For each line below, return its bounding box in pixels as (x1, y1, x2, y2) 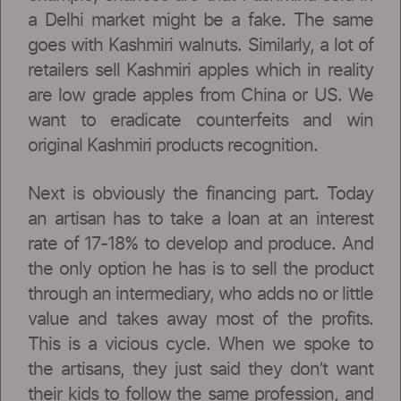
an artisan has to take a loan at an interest (28, 209, 373, 228)
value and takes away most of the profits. (28, 310, 373, 328)
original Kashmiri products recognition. (28, 136, 318, 155)
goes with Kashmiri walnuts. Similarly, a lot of (28, 36, 373, 55)
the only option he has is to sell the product (28, 260, 373, 278)
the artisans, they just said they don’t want (28, 360, 373, 379)
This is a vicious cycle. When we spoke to (28, 335, 373, 354)
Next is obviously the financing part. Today (28, 184, 373, 203)
